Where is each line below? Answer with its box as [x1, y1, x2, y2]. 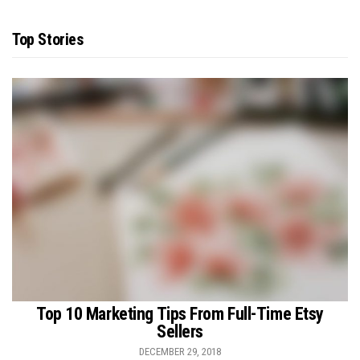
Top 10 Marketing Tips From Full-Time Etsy [36, 304, 324, 325]
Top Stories [12, 29, 84, 49]
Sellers [157, 321, 203, 342]
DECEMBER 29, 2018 [139, 346, 221, 358]
